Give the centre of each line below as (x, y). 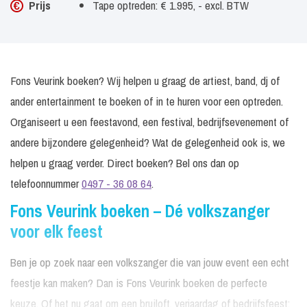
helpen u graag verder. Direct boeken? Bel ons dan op (125, 163)
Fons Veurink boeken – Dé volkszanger (140, 211)
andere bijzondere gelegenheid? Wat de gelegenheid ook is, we (148, 142)
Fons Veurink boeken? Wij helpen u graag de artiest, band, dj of (145, 81)
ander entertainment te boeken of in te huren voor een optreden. (147, 101)
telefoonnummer (46, 183)
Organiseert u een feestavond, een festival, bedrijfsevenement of (149, 122)
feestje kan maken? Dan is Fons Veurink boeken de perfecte (139, 283)
